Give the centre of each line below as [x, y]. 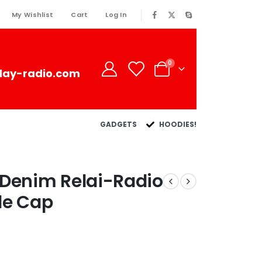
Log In [116, 15]
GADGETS [118, 125]
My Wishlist [33, 15]
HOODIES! [178, 125]
